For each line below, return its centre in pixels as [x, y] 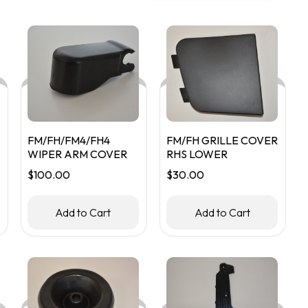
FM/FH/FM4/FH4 [68, 140]
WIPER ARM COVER [77, 154]
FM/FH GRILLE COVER [222, 140]
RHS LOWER [197, 154]
